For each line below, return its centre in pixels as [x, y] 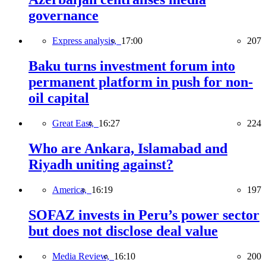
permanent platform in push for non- [141, 82]
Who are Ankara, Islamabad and [128, 148]
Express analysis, [87, 41]
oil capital [59, 98]
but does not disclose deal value [123, 231]
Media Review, [83, 256]
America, [72, 189]
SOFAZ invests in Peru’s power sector [144, 215]
